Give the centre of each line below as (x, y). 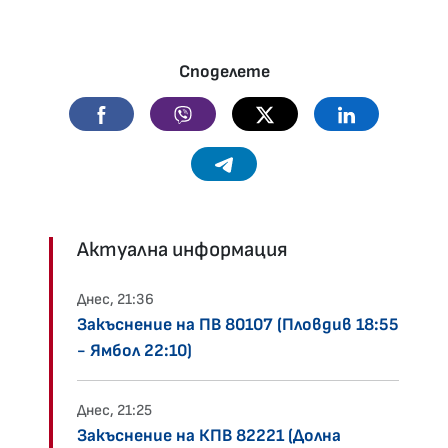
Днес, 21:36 (115, 300)
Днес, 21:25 (114, 411)
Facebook (145, 113)
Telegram (266, 163)
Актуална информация (182, 250)
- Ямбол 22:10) (134, 351)
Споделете (224, 72)
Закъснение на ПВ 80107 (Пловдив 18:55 (238, 325)
